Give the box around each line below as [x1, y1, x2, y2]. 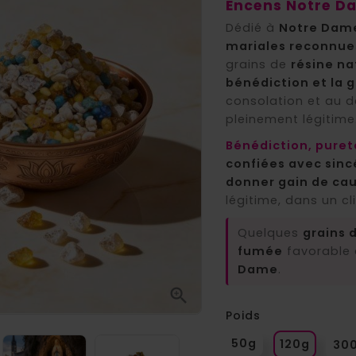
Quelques [237, 225, 303, 241]
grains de [225, 56, 291, 72]
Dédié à [225, 20, 279, 36]
